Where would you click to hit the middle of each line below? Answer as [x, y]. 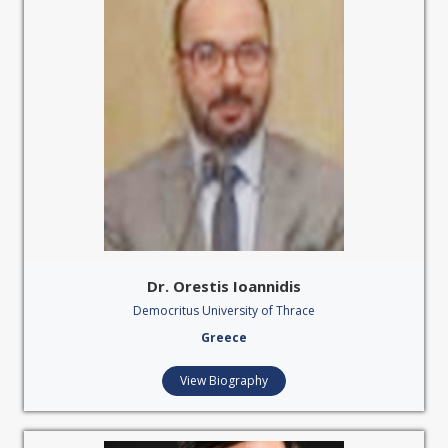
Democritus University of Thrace [224, 310]
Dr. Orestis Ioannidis [224, 285]
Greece [224, 337]
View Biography [224, 380]
